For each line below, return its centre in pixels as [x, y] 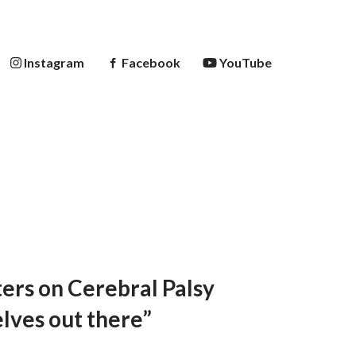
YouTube [246, 62]
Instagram [54, 62]
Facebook [151, 62]
